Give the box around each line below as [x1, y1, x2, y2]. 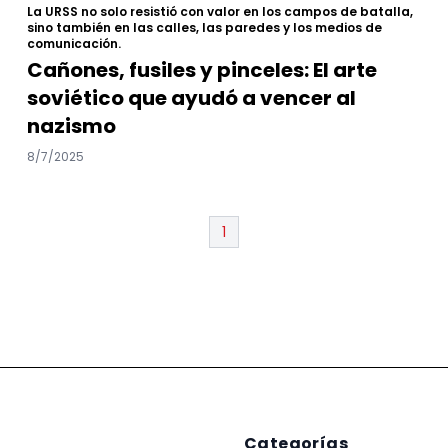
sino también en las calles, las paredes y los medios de [26, 18, 382, 36]
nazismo [26, 111, 116, 140]
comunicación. [26, 34, 121, 52]
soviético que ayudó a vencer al [26, 83, 356, 112]
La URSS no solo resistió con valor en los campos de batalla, [26, 2, 413, 20]
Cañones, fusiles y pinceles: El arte [26, 55, 377, 84]
